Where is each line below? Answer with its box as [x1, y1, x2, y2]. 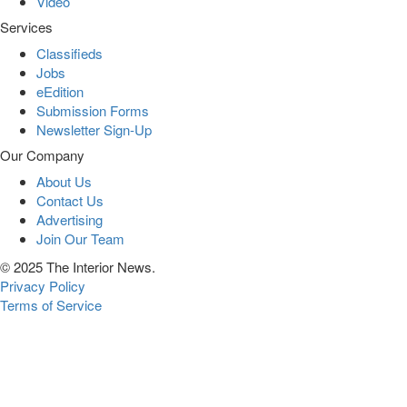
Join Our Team [36, 228, 124, 248]
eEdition [36, 81, 84, 101]
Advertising [36, 209, 103, 229]
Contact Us [36, 190, 104, 210]
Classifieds [36, 43, 103, 63]
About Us [36, 171, 92, 191]
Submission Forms [36, 100, 149, 120]
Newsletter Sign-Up [36, 119, 152, 139]
